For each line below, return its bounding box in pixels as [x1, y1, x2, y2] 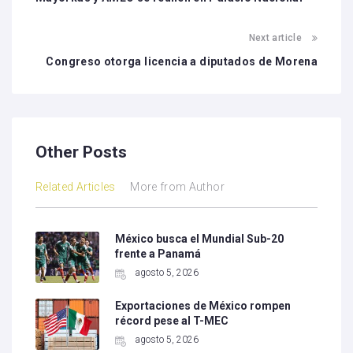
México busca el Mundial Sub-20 [115, 232, 284, 245]
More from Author [130, 180, 225, 193]
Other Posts [35, 142, 127, 162]
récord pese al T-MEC [115, 314, 229, 327]
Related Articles [35, 180, 116, 193]
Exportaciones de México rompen [115, 299, 292, 312]
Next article [248, 32, 302, 43]
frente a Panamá [115, 247, 202, 260]
